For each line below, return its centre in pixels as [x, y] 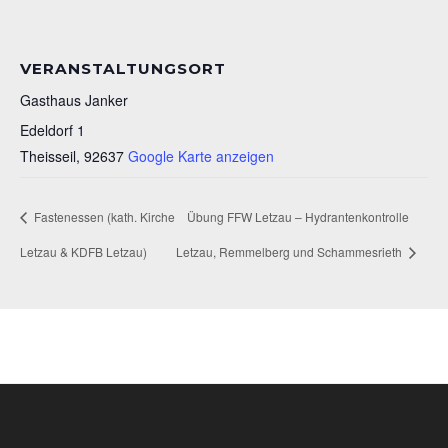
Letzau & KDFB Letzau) [83, 252]
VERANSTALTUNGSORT [123, 68]
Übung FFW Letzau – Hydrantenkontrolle [298, 216]
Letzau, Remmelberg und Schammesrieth [291, 252]
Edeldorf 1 [52, 129]
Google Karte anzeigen [201, 155]
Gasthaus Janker [74, 99]
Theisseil [48, 155]
